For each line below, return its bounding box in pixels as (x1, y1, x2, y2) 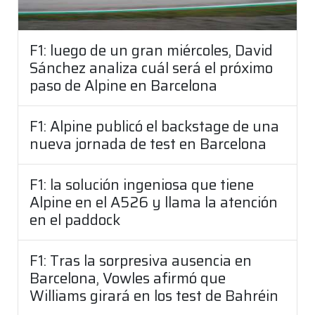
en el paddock (30, 207, 120, 231)
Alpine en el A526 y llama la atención (30, 190, 278, 214)
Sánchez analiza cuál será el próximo (30, 56, 273, 79)
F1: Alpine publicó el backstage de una (30, 114, 279, 138)
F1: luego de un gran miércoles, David (30, 38, 273, 62)
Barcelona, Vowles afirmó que (30, 266, 226, 290)
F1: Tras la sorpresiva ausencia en (30, 248, 252, 272)
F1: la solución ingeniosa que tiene (30, 172, 254, 196)
